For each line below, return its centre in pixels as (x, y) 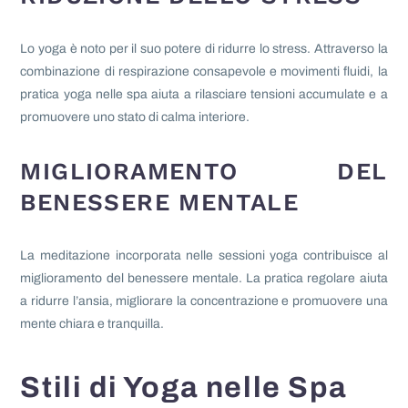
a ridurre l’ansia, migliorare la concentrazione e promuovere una (204, 301)
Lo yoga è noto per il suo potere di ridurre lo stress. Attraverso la (204, 49)
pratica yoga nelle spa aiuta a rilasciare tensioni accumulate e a (204, 95)
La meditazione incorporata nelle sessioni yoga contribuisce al (204, 256)
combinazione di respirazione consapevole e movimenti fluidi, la (204, 72)
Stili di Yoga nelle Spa (184, 388)
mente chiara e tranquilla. (92, 324)
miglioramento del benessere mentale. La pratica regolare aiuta (204, 279)
